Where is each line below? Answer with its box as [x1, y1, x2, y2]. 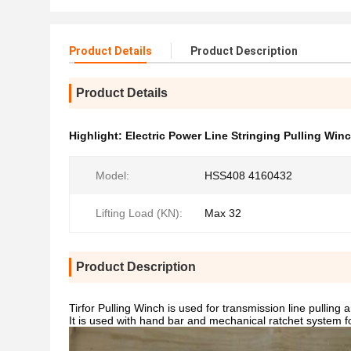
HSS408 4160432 [204, 169, 292, 182]
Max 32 [204, 207, 241, 219]
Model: [96, 169, 129, 182]
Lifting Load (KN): [96, 207, 183, 219]
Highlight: [69, 129, 125, 142]
